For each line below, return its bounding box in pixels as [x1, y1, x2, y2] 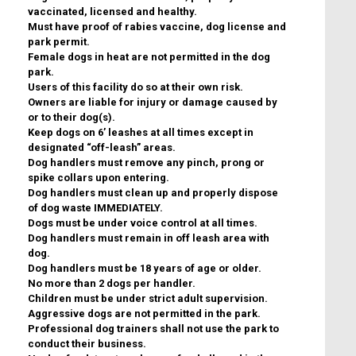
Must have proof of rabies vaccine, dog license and [28, 21, 286, 33]
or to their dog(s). [28, 111, 115, 124]
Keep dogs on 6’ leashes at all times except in [28, 126, 253, 139]
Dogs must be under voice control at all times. [28, 217, 257, 230]
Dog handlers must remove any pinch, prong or [28, 157, 265, 169]
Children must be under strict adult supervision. [28, 292, 268, 305]
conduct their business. [28, 338, 146, 350]
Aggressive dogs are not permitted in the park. [28, 308, 263, 320]
